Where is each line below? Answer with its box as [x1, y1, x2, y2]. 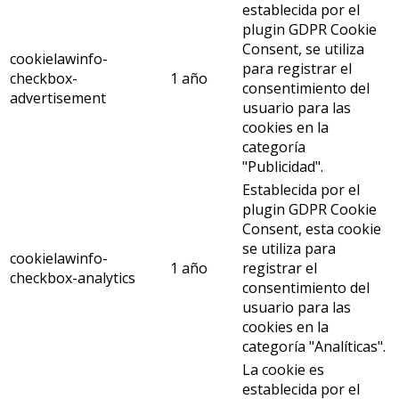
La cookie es [242, 360, 324, 380]
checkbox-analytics [10, 268, 135, 289]
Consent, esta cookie [242, 219, 381, 240]
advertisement [10, 88, 106, 109]
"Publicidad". [242, 157, 323, 177]
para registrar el [242, 59, 352, 79]
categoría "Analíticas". [242, 337, 386, 357]
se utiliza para [242, 239, 336, 259]
